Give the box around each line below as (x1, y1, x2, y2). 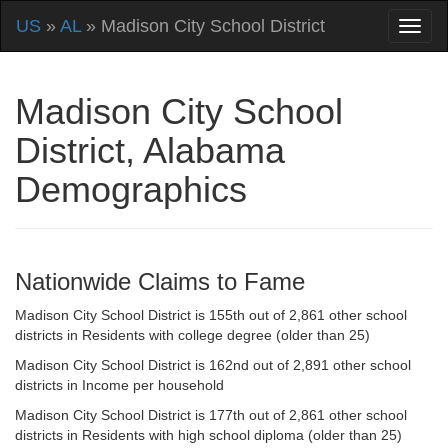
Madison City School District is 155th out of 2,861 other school (15, 307, 407, 323)
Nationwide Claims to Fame (15, 268, 305, 295)
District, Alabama (15, 130, 285, 171)
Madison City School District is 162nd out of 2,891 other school (15, 357, 411, 373)
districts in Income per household (15, 377, 224, 393)
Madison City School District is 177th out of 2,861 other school (15, 407, 407, 423)
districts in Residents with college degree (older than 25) (15, 327, 370, 343)
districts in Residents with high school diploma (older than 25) (15, 427, 402, 443)
